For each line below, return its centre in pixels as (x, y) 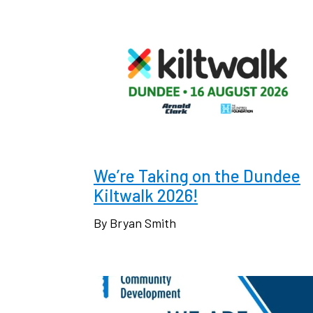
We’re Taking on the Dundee (197, 176)
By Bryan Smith (135, 223)
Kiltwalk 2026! (146, 196)
